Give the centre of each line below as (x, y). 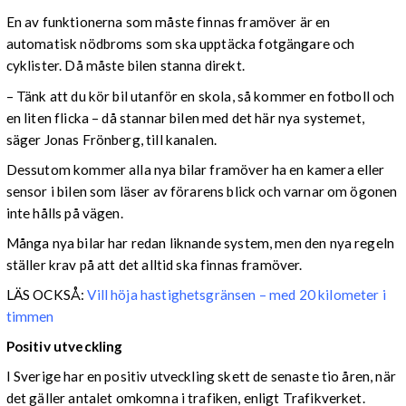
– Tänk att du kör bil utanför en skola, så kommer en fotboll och (200, 96)
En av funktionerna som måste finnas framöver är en (168, 22)
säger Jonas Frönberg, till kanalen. (111, 139)
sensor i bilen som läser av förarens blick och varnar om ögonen (202, 191)
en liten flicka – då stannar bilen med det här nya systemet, (185, 117)
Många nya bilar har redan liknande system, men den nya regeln (200, 242)
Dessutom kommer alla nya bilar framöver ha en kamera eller (195, 169)
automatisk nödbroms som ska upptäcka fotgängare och (180, 44)
